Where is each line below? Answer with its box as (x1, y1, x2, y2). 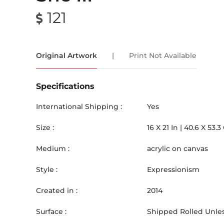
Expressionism (147, 165, 199, 174)
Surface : (36, 207, 66, 216)
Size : (36, 123, 54, 132)
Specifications (36, 81, 94, 91)
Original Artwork (36, 51, 97, 60)
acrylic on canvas (147, 144, 208, 153)
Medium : (36, 144, 69, 153)
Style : (36, 165, 57, 174)
